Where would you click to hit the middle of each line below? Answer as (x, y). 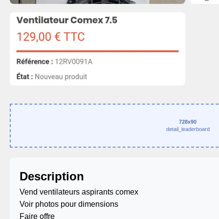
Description (52, 176)
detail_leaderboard (188, 129)
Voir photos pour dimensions (69, 204)
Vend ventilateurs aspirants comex (79, 192)
